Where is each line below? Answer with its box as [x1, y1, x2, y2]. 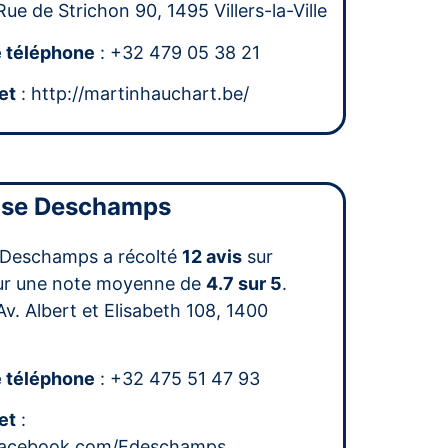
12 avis [182, 245, 243, 267]
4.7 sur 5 [206, 272, 283, 294]
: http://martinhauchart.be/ [16, 83, 250, 105]
